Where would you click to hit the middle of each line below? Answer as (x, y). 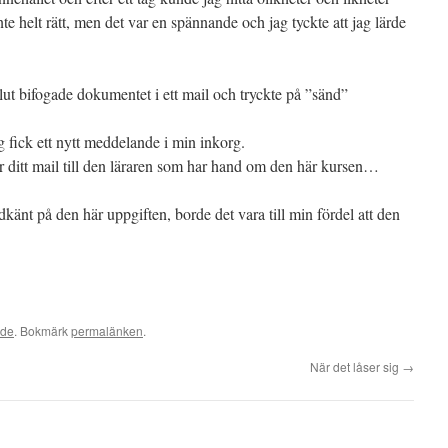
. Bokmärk (42, 330)
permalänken (107, 330)
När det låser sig (356, 366)
